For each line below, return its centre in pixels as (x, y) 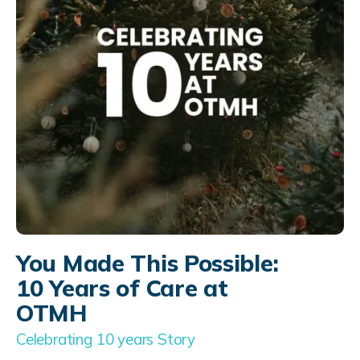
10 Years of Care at (122, 288)
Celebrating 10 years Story (106, 340)
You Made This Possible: (147, 263)
